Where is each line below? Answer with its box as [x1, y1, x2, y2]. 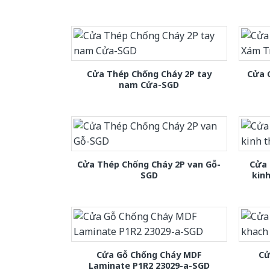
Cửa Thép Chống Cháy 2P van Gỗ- [77, 159, 221, 171]
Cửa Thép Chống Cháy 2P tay [86, 68, 212, 80]
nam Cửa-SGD [119, 79, 180, 91]
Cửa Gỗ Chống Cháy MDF [96, 249, 202, 261]
